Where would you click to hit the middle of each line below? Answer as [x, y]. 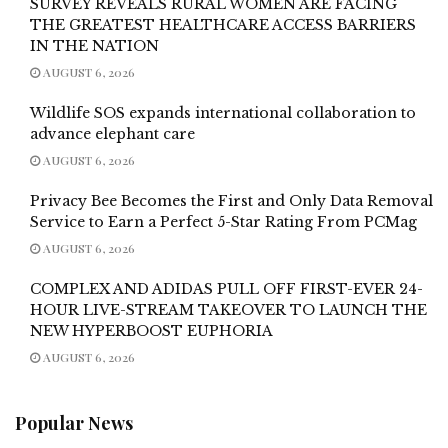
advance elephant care [112, 133]
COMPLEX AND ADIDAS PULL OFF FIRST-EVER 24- [226, 288]
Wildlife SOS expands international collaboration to [223, 112]
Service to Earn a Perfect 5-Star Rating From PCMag [223, 221]
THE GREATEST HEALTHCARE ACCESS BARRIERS [223, 24]
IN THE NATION [94, 45]
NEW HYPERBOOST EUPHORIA [151, 330]
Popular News [74, 422]
